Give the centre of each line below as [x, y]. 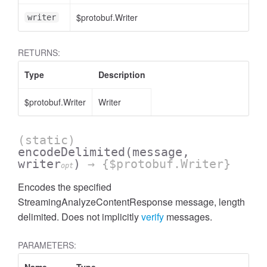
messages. [188, 217]
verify [153, 217]
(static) [46, 140]
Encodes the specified [65, 187]
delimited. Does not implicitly [80, 217]
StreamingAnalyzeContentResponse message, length [131, 202]
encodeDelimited [72, 152]
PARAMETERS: [47, 245]
